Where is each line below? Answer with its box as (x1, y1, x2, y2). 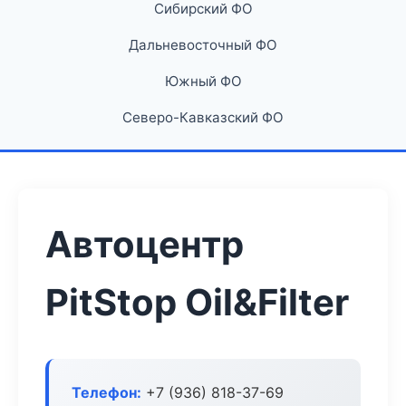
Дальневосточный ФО (129, 36, 277, 53)
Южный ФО (164, 72, 242, 90)
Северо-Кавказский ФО (122, 109, 284, 126)
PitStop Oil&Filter (45, 280, 349, 324)
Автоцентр (45, 222, 244, 266)
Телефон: (72, 383, 141, 401)
